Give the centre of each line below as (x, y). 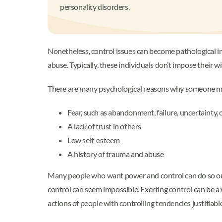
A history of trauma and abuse (116, 154)
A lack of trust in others (104, 126)
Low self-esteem (94, 140)
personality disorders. (95, 6)
